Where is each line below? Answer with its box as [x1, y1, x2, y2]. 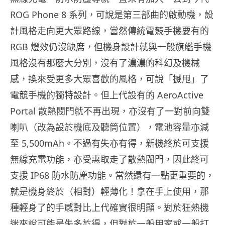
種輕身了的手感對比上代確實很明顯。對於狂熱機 [10, 201, 209, 214]
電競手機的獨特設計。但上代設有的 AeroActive [10, 89, 203, 101]
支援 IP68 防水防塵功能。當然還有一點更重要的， [10, 169, 214, 182]
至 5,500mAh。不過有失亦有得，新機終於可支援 [10, 137, 209, 150]
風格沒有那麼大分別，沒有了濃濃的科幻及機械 [10, 57, 200, 69]
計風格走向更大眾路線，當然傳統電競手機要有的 [10, 25, 209, 37]
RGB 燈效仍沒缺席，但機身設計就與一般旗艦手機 [10, 41, 211, 53]
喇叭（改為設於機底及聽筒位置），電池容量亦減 [10, 121, 209, 134]
